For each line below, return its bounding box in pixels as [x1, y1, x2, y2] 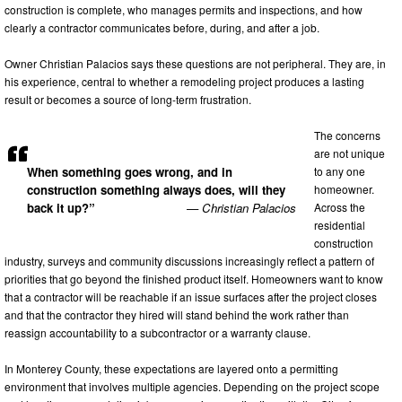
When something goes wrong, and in [27, 163, 232, 181]
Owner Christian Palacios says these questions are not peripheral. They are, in [4, 55, 386, 71]
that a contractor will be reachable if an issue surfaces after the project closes [4, 288, 377, 304]
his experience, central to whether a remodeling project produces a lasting [4, 73, 364, 89]
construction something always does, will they [27, 181, 285, 199]
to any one [314, 162, 365, 179]
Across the [314, 198, 365, 214]
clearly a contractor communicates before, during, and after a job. [4, 19, 319, 35]
